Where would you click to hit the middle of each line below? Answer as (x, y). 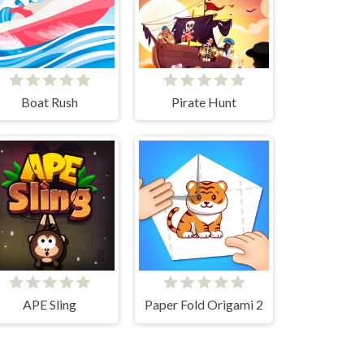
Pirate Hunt (204, 102)
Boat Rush (50, 102)
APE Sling (50, 305)
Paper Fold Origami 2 (204, 305)
